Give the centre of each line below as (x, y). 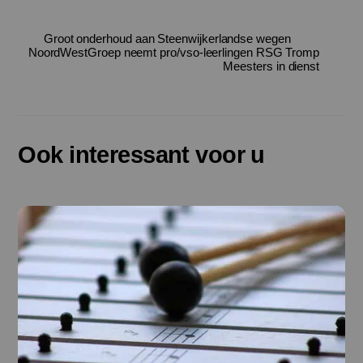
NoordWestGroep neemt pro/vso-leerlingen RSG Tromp (174, 52)
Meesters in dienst (271, 66)
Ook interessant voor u (141, 154)
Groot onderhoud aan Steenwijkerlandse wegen (167, 38)
